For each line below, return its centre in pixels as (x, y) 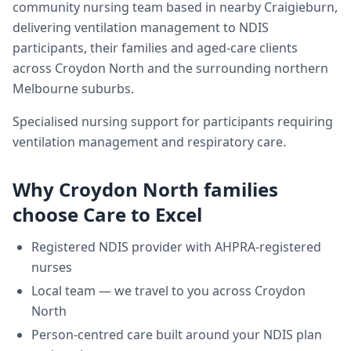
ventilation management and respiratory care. (149, 142)
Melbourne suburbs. (73, 89)
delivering (43, 27)
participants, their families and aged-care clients (155, 48)
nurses (52, 267)
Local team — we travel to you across (143, 291)
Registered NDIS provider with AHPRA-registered (176, 247)
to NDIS (244, 27)
